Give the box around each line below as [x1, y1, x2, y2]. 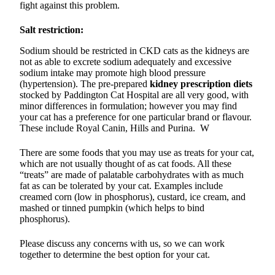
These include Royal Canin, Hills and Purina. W [20, 123, 209, 134]
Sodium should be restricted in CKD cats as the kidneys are [20, 45, 249, 56]
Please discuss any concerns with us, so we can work [20, 238, 225, 249]
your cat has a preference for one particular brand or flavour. [20, 112, 252, 123]
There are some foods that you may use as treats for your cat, [20, 147, 254, 158]
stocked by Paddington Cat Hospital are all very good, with [20, 90, 249, 101]
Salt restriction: [20, 25, 83, 36]
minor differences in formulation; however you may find [20, 101, 237, 112]
